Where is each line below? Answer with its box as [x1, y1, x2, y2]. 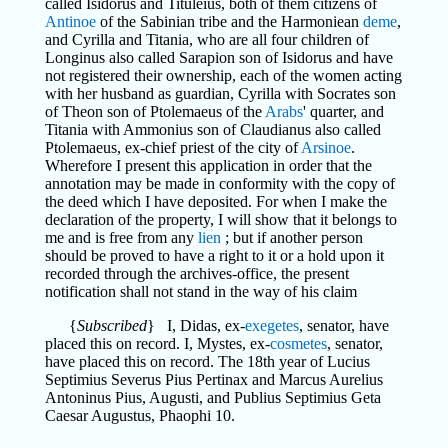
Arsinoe [300, 138, 351, 156]
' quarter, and [302, 102, 384, 120]
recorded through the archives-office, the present [44, 264, 349, 282]
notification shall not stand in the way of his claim [44, 282, 357, 300]
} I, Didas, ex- [146, 316, 245, 334]
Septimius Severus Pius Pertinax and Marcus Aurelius [44, 370, 383, 388]
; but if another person [220, 228, 363, 246]
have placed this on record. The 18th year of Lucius [44, 352, 370, 370]
